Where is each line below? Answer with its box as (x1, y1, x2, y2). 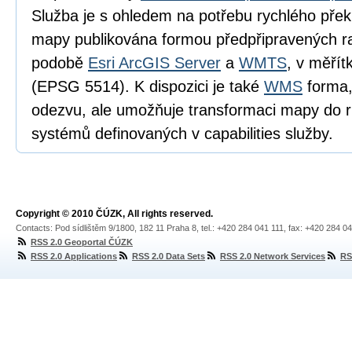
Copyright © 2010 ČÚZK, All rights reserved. (16, 208, 213, 219)
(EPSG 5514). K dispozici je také (31, 78, 264, 95)
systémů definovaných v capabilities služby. (31, 125, 333, 142)
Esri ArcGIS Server (88, 54, 221, 71)
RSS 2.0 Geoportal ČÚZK (31, 237, 133, 247)
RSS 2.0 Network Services (220, 251, 325, 261)
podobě (31, 54, 88, 71)
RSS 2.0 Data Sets (132, 251, 205, 261)
